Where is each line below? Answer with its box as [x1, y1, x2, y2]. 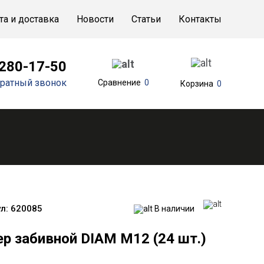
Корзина [180, 78, 213, 88]
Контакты [179, 13, 222, 25]
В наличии [154, 203, 194, 213]
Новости [77, 13, 114, 25]
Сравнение [97, 78, 141, 87]
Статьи [131, 13, 161, 25]
